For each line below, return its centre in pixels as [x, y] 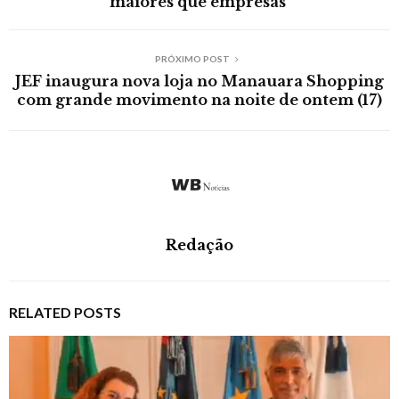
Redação [199, 244]
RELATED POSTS [65, 312]
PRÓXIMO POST [192, 58]
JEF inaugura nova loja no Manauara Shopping [199, 81]
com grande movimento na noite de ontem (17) [199, 99]
